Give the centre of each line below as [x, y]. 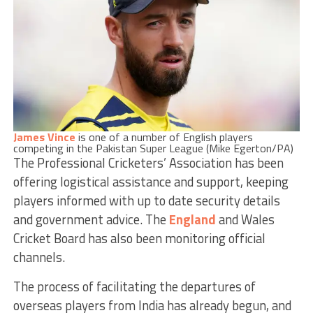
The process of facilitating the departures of [134, 286]
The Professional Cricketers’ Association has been [148, 162]
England [192, 219]
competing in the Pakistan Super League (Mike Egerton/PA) [153, 148]
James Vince [44, 137]
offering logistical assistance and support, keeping [151, 181]
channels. [39, 257]
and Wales [245, 219]
